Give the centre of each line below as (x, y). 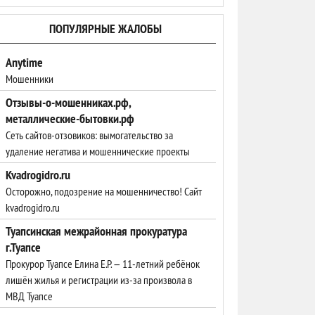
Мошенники (30, 79)
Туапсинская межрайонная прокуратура (96, 231)
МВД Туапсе (29, 296)
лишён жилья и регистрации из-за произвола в (99, 280)
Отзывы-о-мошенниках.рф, (68, 102)
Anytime (24, 62)
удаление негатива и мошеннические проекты (98, 151)
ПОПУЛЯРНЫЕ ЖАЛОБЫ (105, 28)
